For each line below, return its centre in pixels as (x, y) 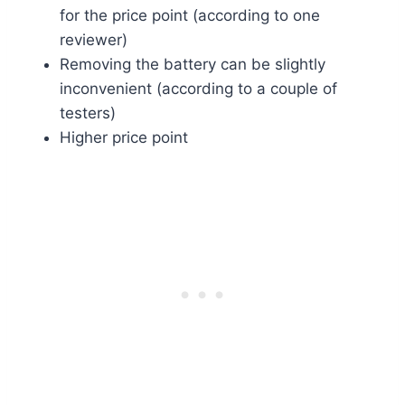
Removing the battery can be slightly (193, 65)
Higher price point (124, 138)
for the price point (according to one (190, 16)
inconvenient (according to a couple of (198, 89)
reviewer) (94, 40)
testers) (88, 113)
